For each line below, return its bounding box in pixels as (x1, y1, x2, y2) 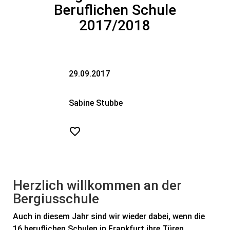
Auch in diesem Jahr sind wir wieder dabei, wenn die (13, 212, 205, 221)
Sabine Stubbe (69, 98, 123, 108)
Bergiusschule (13, 191, 99, 206)
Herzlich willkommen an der (13, 178, 182, 193)
